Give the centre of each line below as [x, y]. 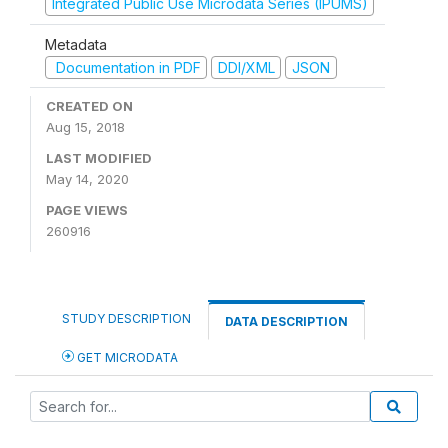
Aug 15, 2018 [85, 127]
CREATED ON [89, 106]
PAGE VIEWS [87, 210]
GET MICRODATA [126, 357]
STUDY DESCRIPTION [126, 318]
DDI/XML [246, 67]
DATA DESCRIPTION [286, 321]
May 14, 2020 [87, 179]
